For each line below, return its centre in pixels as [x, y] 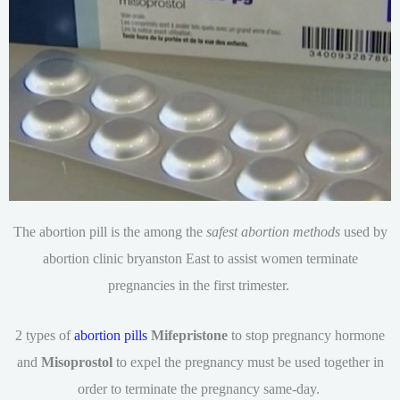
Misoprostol [76, 362]
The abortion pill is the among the [109, 232]
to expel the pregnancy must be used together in [248, 362]
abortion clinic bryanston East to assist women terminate [200, 259]
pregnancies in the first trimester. [200, 286]
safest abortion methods [273, 232]
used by [363, 232]
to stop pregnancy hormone [306, 336]
